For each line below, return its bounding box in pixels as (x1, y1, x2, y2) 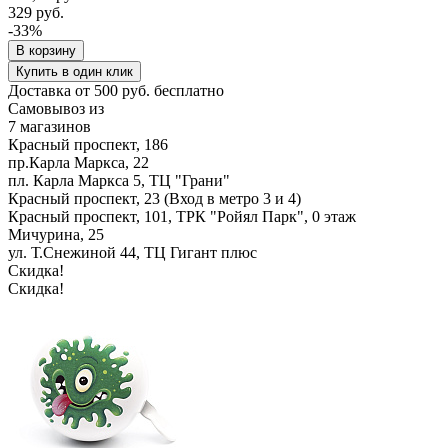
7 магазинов (8, 117, 91, 135)
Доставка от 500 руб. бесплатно (8, 81, 224, 99)
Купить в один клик (16, 63, 133, 79)
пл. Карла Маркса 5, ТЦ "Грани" (8, 171, 230, 189)
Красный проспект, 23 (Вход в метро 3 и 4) (8, 189, 301, 207)
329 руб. (8, 3, 64, 21)
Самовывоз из (8, 99, 104, 117)
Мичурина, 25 (8, 225, 104, 243)
